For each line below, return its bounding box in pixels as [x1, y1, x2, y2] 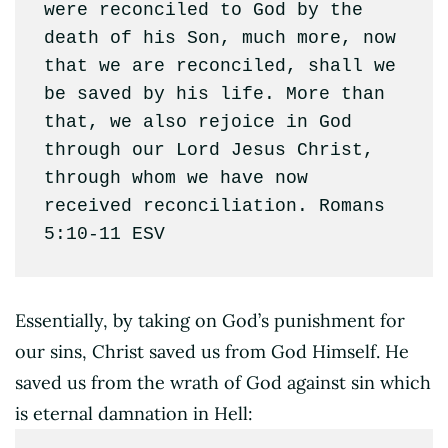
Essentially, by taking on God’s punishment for [15, 309, 405, 333]
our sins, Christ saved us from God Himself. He [15, 340, 409, 364]
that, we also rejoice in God [43, 111, 352, 132]
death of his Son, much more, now [43, 27, 396, 48]
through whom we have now [43, 167, 308, 188]
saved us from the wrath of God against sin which [15, 371, 431, 395]
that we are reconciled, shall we [43, 55, 396, 76]
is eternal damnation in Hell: [15, 402, 253, 426]
